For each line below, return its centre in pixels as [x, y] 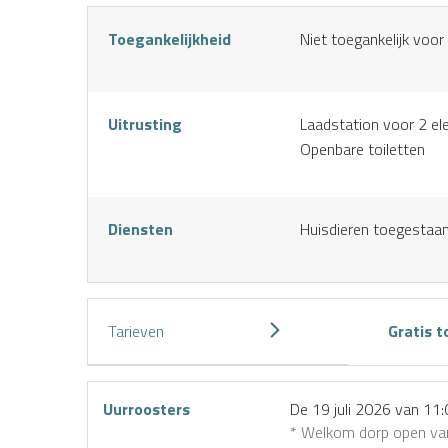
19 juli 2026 [351, 409]
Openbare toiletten [362, 149]
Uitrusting [145, 124]
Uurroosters [146, 409]
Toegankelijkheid [169, 39]
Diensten [140, 229]
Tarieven [136, 331]
